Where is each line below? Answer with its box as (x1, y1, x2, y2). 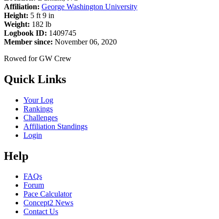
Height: (4, 11, 28, 20)
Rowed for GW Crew (4, 54, 71, 63)
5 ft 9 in (28, 11, 54, 20)
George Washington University (42, 2, 137, 11)
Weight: (4, 20, 30, 28)
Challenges (23, 113, 58, 122)
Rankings (23, 104, 53, 113)
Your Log (23, 95, 53, 104)
